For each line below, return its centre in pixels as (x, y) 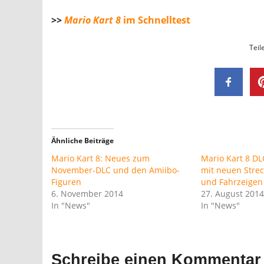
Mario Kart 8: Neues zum (100, 158)
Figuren (66, 181)
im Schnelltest (156, 20)
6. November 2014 (87, 193)
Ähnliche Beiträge (82, 140)
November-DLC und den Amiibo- (115, 170)
